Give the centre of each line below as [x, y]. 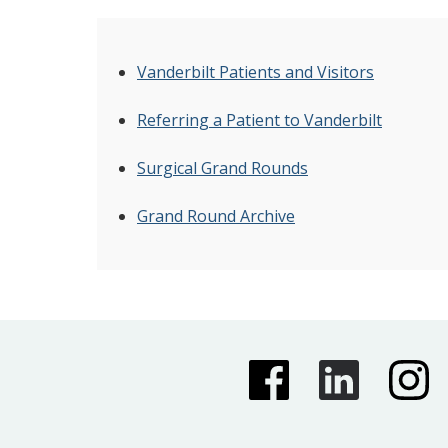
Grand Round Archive [216, 216]
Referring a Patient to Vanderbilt [259, 120]
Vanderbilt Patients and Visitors [255, 72]
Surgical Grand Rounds [222, 168]
